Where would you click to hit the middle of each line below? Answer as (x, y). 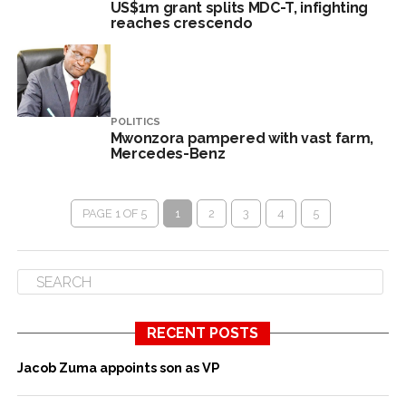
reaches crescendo (181, 23)
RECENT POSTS (203, 333)
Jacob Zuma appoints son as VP (118, 367)
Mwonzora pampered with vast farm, (242, 138)
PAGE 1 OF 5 (114, 213)
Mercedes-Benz (168, 154)
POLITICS (135, 121)
